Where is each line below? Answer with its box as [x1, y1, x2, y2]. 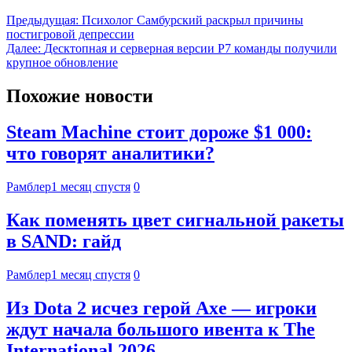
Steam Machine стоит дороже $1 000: [6, 122, 312, 143]
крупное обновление [6, 55, 118, 69]
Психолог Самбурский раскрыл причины [82, 13, 303, 27]
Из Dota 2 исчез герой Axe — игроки [6, 298, 317, 319]
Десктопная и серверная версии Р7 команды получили [44, 41, 337, 55]
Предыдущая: [6, 13, 79, 27]
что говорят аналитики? [6, 143, 214, 164]
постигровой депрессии [6, 27, 134, 41]
